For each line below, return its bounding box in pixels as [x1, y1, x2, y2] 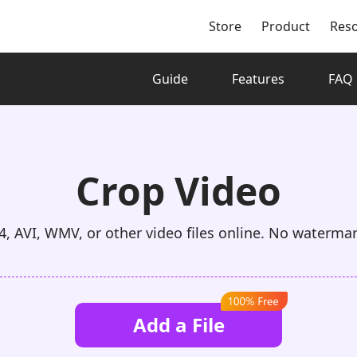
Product [261, 18, 310, 35]
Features [232, 69, 284, 88]
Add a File [132, 312, 225, 339]
